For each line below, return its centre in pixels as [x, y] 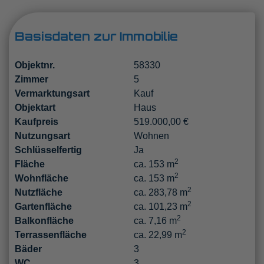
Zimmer [32, 79]
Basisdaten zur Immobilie [96, 36]
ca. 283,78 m [160, 192]
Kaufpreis [37, 121]
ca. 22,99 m [158, 235]
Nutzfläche [39, 192]
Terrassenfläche [51, 235]
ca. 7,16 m [155, 220]
